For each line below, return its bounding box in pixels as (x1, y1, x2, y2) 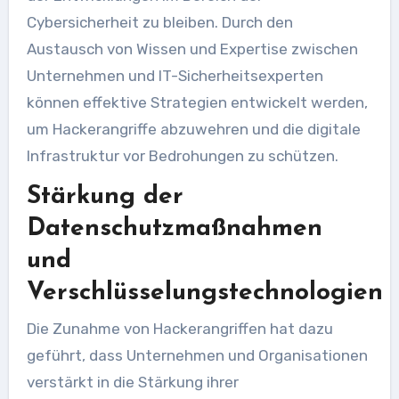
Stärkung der (26, 184, 183, 209)
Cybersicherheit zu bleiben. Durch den (26, 13, 293, 31)
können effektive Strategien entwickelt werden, (26, 94, 368, 111)
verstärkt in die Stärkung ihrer (26, 372, 239, 391)
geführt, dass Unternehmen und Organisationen (26, 346, 368, 364)
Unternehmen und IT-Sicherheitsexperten (26, 67, 323, 85)
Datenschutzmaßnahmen (26, 216, 322, 241)
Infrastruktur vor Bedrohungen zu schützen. (26, 147, 338, 165)
